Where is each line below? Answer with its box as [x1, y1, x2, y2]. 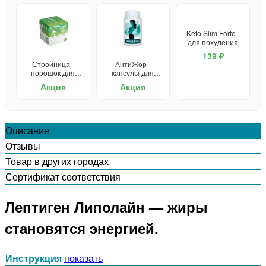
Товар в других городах [5, 154, 109, 168]
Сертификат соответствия [5, 169, 121, 183]
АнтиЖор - [115, 58, 151, 69]
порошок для [31, 67, 75, 78]
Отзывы [5, 138, 40, 153]
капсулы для [112, 67, 154, 78]
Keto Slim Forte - [186, 27, 240, 38]
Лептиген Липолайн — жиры [5, 197, 208, 217]
